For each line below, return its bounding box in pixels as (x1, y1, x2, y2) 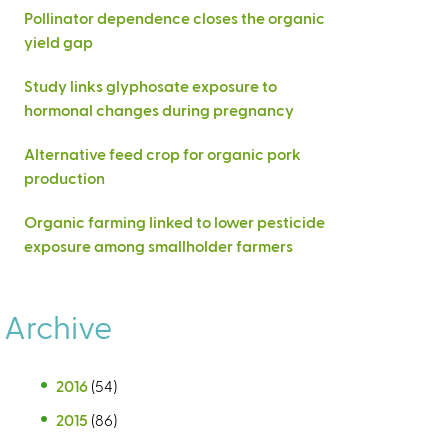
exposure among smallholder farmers (24, 236, 293, 255)
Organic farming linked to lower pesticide (24, 212, 325, 231)
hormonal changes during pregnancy (24, 100, 294, 119)
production (24, 168, 105, 187)
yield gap (24, 32, 93, 51)
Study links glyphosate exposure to (24, 76, 277, 95)
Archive (4, 307, 112, 345)
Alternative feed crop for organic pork (24, 144, 301, 163)
